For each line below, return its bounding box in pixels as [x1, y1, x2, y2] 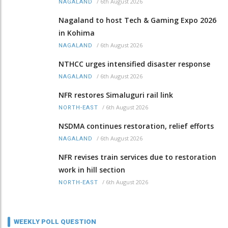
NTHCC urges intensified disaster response [59, 59, 210, 69]
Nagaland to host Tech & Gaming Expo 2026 [59, 15, 216, 25]
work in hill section [59, 164, 125, 175]
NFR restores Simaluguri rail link [59, 90, 173, 100]
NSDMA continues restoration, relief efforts [59, 121, 214, 131]
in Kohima [59, 27, 95, 38]
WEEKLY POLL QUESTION [14, 217, 96, 225]
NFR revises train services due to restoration [59, 152, 216, 162]
